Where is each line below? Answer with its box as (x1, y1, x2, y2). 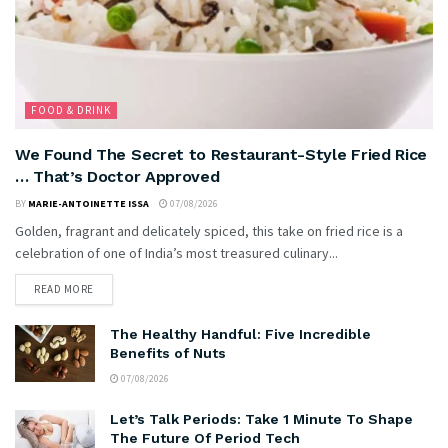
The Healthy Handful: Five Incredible (110, 325, 371, 342)
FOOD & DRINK (31, 102, 111, 117)
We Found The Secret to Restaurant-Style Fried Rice (15, 144, 427, 164)
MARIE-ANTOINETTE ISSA (28, 196, 149, 210)
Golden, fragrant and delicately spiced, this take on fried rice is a (15, 221, 403, 240)
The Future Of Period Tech (110, 429, 300, 446)
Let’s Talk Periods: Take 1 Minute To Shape (110, 410, 413, 427)
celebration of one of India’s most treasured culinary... (15, 243, 338, 262)
